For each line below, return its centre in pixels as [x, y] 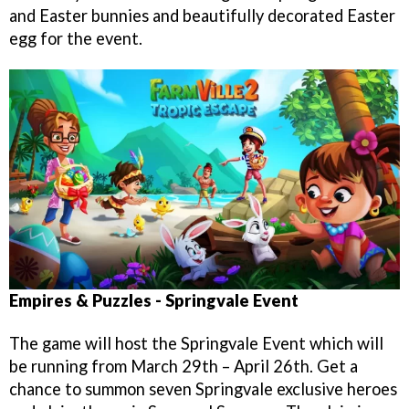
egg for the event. [76, 38]
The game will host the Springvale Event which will [196, 344]
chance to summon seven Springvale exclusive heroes [203, 389]
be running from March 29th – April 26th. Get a [184, 367]
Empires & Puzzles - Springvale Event [154, 301]
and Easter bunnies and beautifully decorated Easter [202, 15]
